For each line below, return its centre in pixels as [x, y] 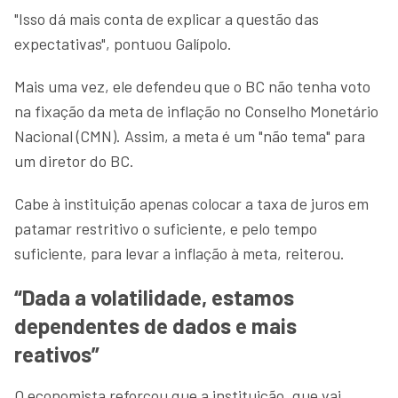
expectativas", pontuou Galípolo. [123, 43]
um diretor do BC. [74, 160]
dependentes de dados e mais [155, 325]
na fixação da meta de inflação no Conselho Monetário [196, 111]
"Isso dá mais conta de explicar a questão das [167, 18]
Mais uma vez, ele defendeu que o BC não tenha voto [192, 86]
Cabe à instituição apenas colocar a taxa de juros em [191, 203]
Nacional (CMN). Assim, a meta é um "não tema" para [190, 135]
